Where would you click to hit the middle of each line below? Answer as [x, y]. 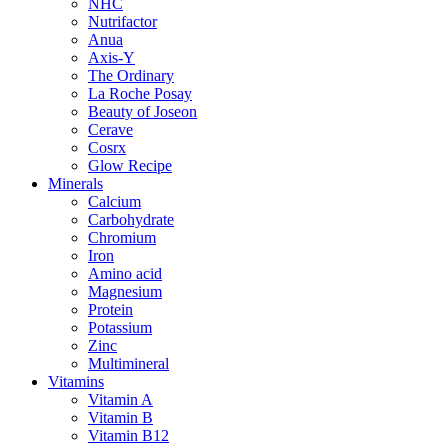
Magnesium [125, 291]
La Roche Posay [140, 93]
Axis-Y [111, 57]
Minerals [75, 183]
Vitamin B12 [128, 435]
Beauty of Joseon [142, 111]
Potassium [120, 327]
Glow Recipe [130, 165]
